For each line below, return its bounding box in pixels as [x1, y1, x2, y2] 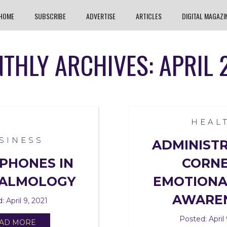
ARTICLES [136, 11, 162, 21]
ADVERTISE [86, 11, 116, 21]
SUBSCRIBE [34, 11, 66, 21]
